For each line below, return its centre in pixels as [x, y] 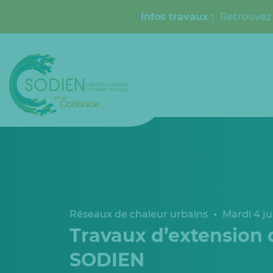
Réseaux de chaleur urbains [139, 214]
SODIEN [107, 260]
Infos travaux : [180, 16]
